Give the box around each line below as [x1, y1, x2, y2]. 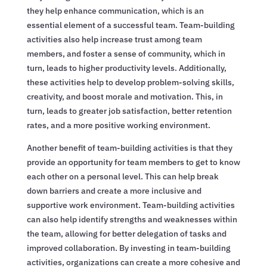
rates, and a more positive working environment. [26, 119, 210, 131]
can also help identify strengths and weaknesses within [26, 213, 237, 225]
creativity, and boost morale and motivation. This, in [26, 91, 223, 102]
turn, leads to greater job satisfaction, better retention [26, 105, 232, 116]
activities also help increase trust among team [26, 33, 202, 45]
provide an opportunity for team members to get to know [26, 156, 240, 167]
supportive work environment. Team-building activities [26, 199, 235, 210]
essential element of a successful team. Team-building [26, 19, 235, 30]
